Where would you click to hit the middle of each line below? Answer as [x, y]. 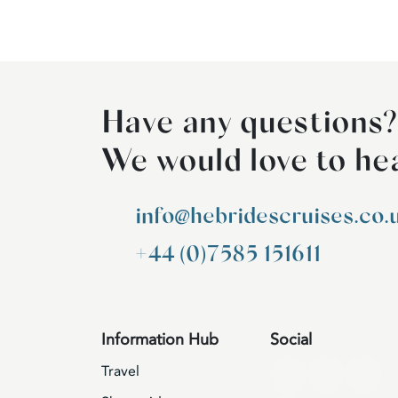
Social [291, 340]
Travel [120, 372]
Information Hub [160, 340]
